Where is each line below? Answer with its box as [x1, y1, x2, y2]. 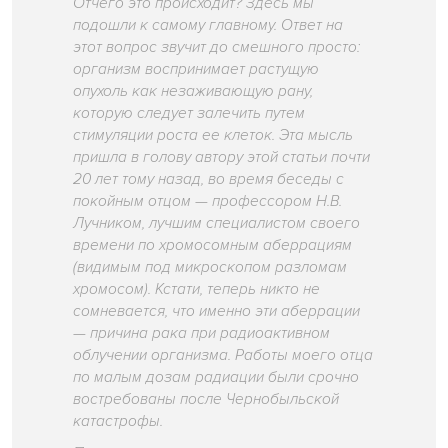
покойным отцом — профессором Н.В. [73, 192, 343, 212]
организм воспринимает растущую [73, 60, 320, 80]
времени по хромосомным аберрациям [73, 236, 353, 256]
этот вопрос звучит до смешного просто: [73, 38, 361, 58]
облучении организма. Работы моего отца [73, 346, 374, 366]
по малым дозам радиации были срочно [73, 368, 360, 388]
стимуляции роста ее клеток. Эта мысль [73, 126, 354, 146]
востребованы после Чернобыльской [73, 390, 340, 410]
